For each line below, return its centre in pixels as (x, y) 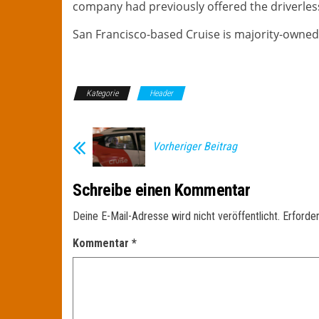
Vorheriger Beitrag (195, 146)
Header (161, 93)
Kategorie (102, 93)
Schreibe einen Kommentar (162, 190)
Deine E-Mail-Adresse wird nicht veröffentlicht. (176, 216)
